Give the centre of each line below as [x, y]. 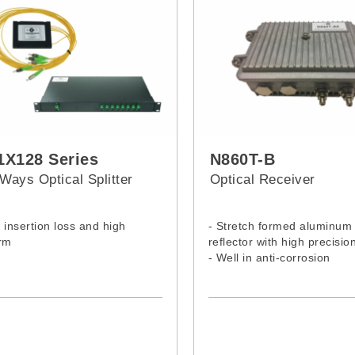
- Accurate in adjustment [273, 289]
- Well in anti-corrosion [269, 257]
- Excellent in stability [265, 273]
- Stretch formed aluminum [280, 225]
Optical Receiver [262, 179]
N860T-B [242, 159]
